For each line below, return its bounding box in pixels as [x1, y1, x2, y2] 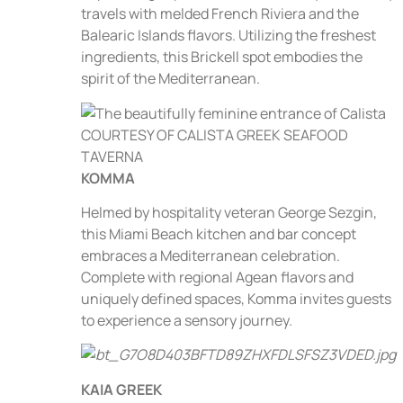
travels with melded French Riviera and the [81, 4, 359, 24]
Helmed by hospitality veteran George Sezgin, [81, 201, 377, 222]
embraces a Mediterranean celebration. [81, 245, 340, 265]
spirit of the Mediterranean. [81, 68, 263, 89]
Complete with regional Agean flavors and [81, 266, 354, 287]
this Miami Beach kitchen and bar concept [81, 223, 356, 244]
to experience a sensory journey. [81, 309, 292, 330]
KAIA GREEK [81, 379, 162, 399]
